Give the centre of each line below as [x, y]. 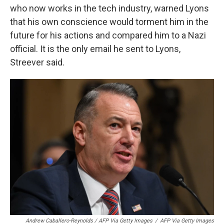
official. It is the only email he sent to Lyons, [95, 48]
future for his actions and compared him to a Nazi [108, 35]
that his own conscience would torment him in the [109, 21]
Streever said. [37, 62]
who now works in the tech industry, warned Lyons [109, 8]
